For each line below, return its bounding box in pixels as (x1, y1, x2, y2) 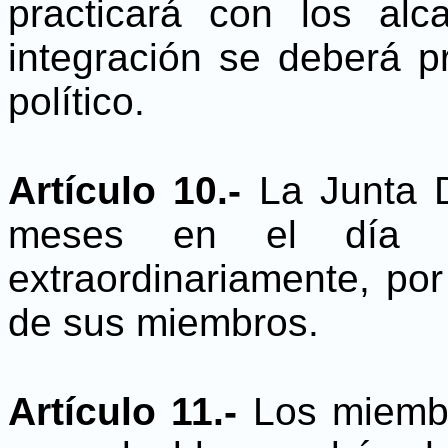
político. (8, 80, 145, 123)
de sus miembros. (8, 301, 319, 344)
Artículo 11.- (8, 390, 253, 433)
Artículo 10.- (8, 169, 259, 212)
